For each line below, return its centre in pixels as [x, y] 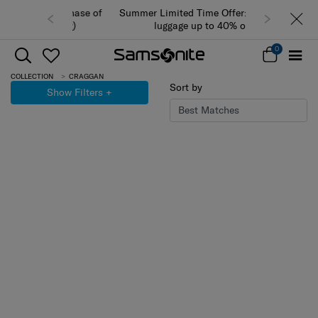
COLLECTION [32, 76]
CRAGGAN [85, 76]
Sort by [186, 87]
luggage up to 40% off [159, 26]
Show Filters [75, 92]
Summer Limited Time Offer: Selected [159, 13]
